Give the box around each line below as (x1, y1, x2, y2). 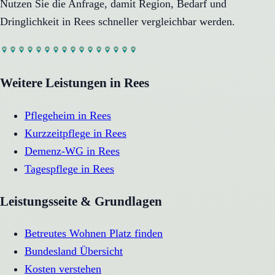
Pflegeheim (25, 109, 75, 122)
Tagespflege (25, 162, 78, 175)
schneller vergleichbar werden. (95, 15, 235, 28)
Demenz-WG (25, 144, 83, 157)
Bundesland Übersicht (25, 244, 123, 257)
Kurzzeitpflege (25, 126, 90, 139)
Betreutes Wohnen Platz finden (25, 227, 163, 239)
